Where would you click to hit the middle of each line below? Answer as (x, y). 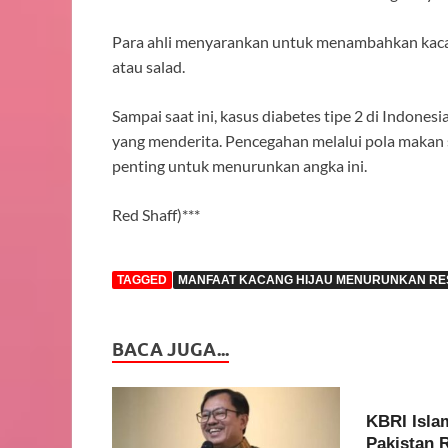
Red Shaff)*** (156, 214)
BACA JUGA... (170, 349)
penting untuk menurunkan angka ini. (239, 165)
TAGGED (142, 279)
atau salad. (148, 66)
